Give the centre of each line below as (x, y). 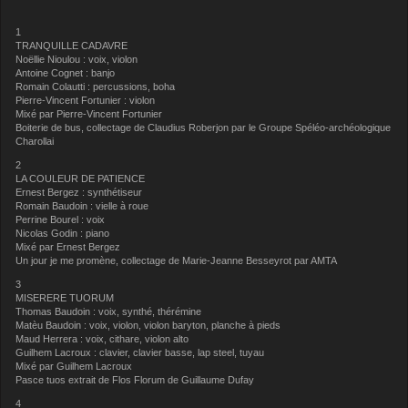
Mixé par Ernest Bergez (68, 247)
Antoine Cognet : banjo (66, 73)
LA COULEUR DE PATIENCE (81, 179)
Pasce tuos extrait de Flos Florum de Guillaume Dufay (135, 379)
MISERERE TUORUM (65, 297)
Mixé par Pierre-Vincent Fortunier (89, 114)
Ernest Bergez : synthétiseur (79, 193)
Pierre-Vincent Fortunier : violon (86, 101)
